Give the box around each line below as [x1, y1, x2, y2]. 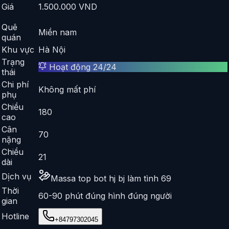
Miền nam [38, 27, 77, 37]
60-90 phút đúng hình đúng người [38, 190, 172, 201]
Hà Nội [38, 44, 65, 55]
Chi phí [2, 79, 29, 89]
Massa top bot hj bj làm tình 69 [51, 173, 171, 184]
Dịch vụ [2, 171, 31, 181]
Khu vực [2, 44, 34, 55]
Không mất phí [38, 84, 96, 95]
